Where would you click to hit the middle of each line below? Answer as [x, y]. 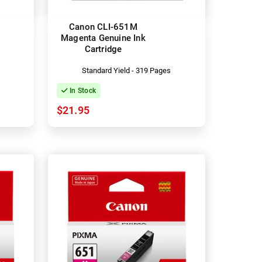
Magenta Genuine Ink [103, 38]
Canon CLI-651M [103, 27]
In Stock [82, 90]
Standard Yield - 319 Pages [127, 70]
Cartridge [103, 49]
